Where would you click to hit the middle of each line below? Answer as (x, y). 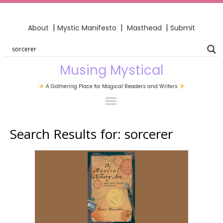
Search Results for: (67, 134)
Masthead (145, 28)
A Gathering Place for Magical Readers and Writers (111, 86)
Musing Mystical (111, 70)
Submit (183, 28)
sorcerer (149, 134)
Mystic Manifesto (87, 28)
